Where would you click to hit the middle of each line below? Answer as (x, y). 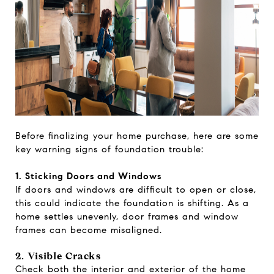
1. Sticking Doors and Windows (88, 176)
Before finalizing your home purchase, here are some (137, 135)
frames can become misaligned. (89, 230)
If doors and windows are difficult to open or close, (136, 189)
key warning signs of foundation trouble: (109, 149)
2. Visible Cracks (58, 256)
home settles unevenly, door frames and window (127, 216)
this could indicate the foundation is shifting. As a (132, 203)
